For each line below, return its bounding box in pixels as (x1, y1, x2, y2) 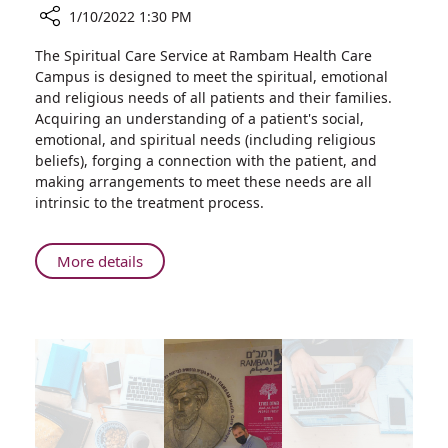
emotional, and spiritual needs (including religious (35, 130, 376, 149)
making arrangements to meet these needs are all (35, 172, 372, 191)
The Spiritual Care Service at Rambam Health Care (35, 46, 372, 65)
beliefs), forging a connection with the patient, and (35, 151, 377, 170)
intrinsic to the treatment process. (35, 193, 264, 212)
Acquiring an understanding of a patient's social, (35, 109, 364, 128)
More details (57, 251, 143, 271)
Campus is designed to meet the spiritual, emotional (35, 67, 388, 86)
